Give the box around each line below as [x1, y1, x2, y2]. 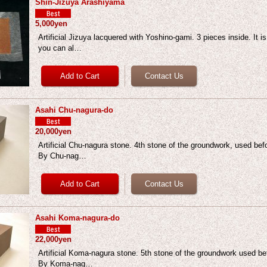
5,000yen [35, 19, 68, 28]
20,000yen [35, 127, 72, 136]
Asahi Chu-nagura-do [35, 105, 114, 114]
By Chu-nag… [38, 151, 87, 160]
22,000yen [35, 235, 72, 244]
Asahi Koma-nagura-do [35, 213, 120, 222]
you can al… [38, 44, 82, 52]
